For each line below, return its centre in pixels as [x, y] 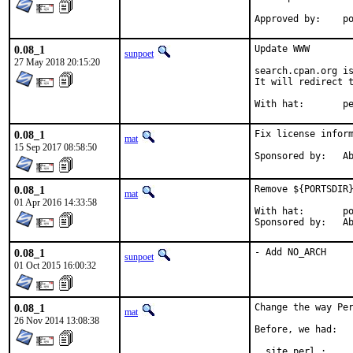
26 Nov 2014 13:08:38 [57, 321]
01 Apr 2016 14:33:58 [56, 203]
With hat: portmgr [279, 211]
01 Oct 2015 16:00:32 [55, 266]
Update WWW [282, 49]
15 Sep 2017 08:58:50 [56, 147]
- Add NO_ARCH [290, 252]
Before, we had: [296, 329]
